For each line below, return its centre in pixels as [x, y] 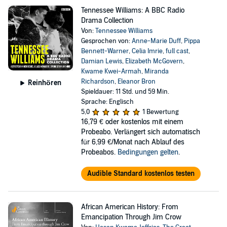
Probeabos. [99, 152]
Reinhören [44, 83]
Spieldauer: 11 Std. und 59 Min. [125, 92]
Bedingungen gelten [148, 152]
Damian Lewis [101, 61]
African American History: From [129, 207]
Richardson [98, 82]
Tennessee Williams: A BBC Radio [133, 10]
